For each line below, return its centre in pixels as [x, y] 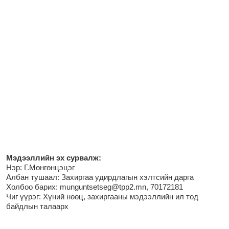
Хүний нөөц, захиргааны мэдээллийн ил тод [121, 197]
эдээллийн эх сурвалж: [57, 158]
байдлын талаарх [37, 207]
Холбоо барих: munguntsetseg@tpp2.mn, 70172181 [95, 187]
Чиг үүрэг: [25, 197]
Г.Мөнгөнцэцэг [49, 168]
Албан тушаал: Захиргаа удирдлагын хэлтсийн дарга [100, 177]
